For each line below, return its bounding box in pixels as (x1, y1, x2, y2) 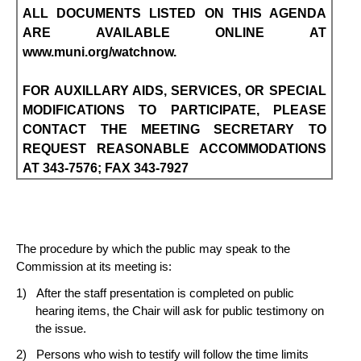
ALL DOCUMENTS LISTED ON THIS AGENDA (23, 6, 326, 21)
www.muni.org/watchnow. (23, 45, 177, 60)
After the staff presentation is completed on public (35, 286, 294, 300)
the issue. (35, 322, 86, 335)
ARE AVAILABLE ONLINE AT (23, 26, 326, 40)
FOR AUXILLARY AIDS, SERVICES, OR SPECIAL (23, 84, 326, 98)
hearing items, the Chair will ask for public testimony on (35, 304, 324, 317)
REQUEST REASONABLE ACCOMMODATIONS (23, 142, 326, 156)
